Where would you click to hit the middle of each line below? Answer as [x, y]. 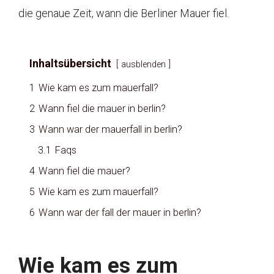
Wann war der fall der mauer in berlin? [120, 213]
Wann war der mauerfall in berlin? [110, 130]
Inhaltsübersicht [70, 64]
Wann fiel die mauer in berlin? [102, 109]
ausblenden [143, 65]
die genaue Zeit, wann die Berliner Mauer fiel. [124, 13]
